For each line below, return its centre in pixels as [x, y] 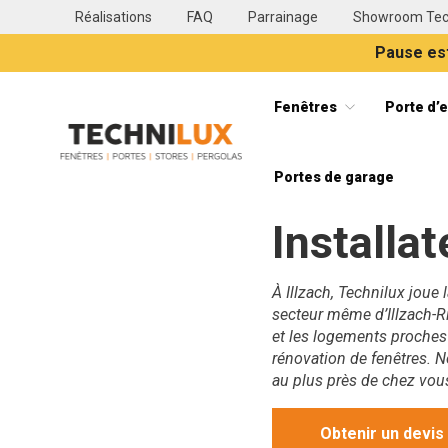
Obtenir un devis [382, 433]
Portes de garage [333, 177]
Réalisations [113, 17]
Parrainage [283, 17]
